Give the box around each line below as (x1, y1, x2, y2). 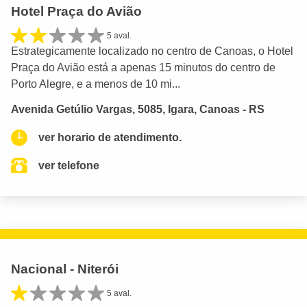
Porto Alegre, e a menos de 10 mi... (11, 78, 180, 90)
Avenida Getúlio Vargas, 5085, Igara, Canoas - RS (11, 103, 265, 116)
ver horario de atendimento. (38, 132, 182, 144)
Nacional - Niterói (11, 262, 119, 277)
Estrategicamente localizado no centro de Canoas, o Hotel (11, 45, 293, 58)
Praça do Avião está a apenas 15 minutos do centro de (11, 62, 275, 74)
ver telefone (38, 160, 99, 172)
